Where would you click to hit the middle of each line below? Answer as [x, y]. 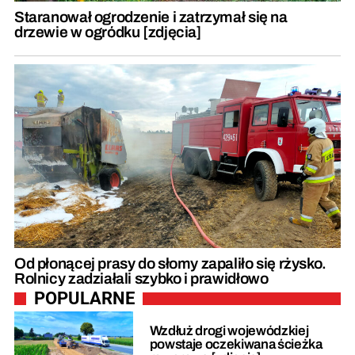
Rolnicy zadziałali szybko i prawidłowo [141, 278]
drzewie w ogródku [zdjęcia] [108, 32]
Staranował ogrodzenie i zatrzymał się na [151, 17]
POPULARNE [84, 298]
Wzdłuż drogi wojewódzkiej [229, 331]
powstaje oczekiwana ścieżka [236, 345]
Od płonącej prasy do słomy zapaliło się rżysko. [170, 263]
